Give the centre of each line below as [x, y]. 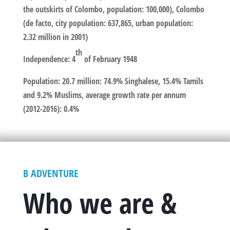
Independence [45, 59]
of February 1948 [116, 59]
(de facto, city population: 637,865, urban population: [108, 23]
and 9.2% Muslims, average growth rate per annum [104, 95]
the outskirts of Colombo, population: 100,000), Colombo [113, 9]
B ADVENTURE [51, 173]
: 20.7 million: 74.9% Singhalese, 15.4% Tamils [130, 81]
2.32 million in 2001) [55, 37]
